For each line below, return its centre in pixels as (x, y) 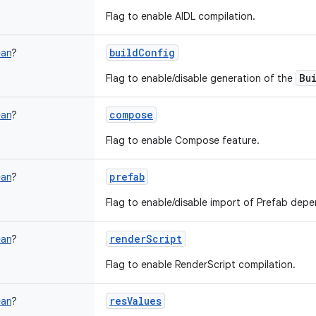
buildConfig (142, 53)
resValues (135, 301)
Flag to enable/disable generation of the (201, 78)
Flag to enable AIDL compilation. (181, 16)
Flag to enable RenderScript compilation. (201, 265)
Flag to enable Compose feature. (183, 140)
